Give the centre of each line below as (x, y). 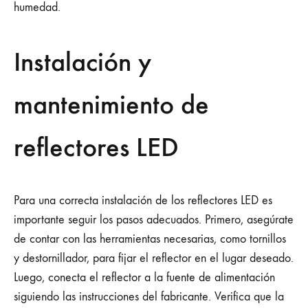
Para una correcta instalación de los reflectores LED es (143, 200)
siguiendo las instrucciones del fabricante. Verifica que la (149, 296)
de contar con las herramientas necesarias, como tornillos (150, 239)
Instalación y (82, 62)
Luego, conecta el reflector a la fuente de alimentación (144, 277)
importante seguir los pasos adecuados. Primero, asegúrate (154, 219)
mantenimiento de (111, 104)
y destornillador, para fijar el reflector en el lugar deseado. (154, 258)
